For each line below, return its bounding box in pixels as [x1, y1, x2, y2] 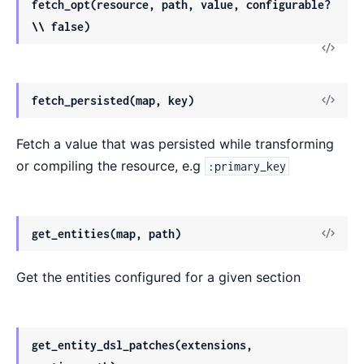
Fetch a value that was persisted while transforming [16, 135, 334, 152]
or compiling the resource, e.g [16, 157, 205, 174]
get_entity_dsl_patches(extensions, [32, 338, 253, 353]
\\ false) [32, 19, 90, 33]
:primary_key [208, 158, 287, 173]
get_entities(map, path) [32, 226, 181, 240]
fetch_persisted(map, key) [32, 93, 194, 107]
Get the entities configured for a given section [16, 269, 301, 286]
